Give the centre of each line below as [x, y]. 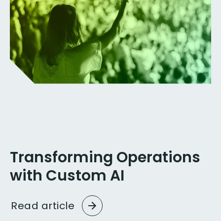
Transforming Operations [105, 157]
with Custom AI [67, 175]
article [58, 205]
